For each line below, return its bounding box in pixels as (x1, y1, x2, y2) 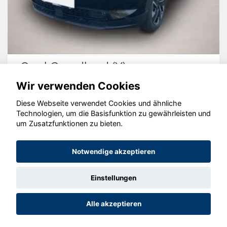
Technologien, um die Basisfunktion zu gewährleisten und (16, 109, 211, 118)
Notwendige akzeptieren (72, 147, 155, 156)
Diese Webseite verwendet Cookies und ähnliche (16, 99, 181, 108)
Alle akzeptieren (86, 200, 141, 208)
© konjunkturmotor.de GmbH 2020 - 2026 (36, 119, 191, 129)
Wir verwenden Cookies (16, 79, 140, 92)
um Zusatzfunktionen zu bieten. (16, 119, 123, 128)
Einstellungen (91, 173, 136, 182)
